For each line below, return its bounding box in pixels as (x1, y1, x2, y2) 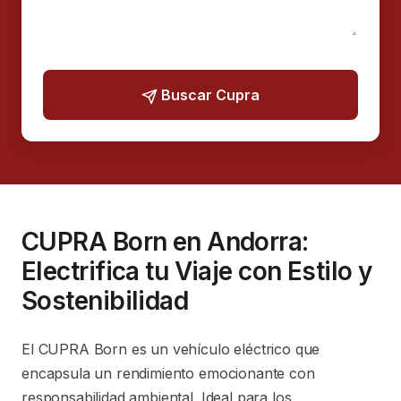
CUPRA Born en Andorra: (21, 226, 309, 257)
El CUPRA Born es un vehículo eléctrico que (21, 340, 320, 358)
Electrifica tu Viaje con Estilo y (21, 256, 372, 286)
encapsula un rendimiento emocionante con (21, 364, 315, 382)
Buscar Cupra (161, 86, 260, 104)
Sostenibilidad (21, 286, 189, 316)
